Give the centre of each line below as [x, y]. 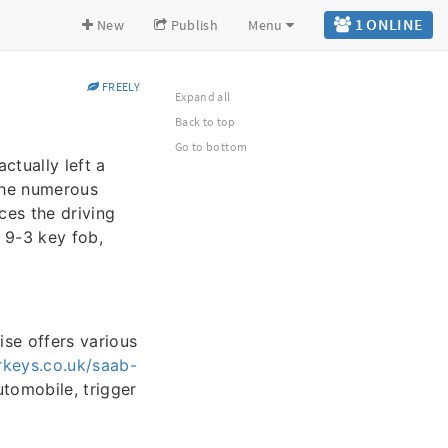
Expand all [203, 96]
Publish [193, 25]
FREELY [119, 86]
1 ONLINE [387, 24]
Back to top [205, 121]
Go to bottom [211, 146]
